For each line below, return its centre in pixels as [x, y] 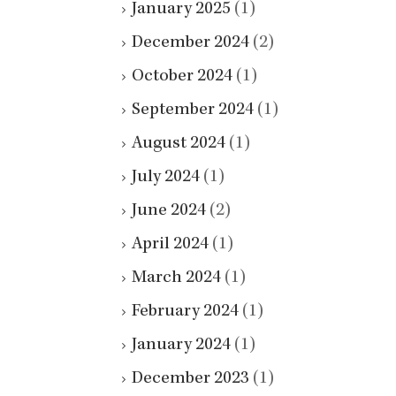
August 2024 [179, 145]
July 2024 [166, 178]
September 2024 [193, 111]
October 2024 [182, 77]
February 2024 [185, 312]
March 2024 [176, 279]
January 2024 [181, 346]
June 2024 [169, 212]
